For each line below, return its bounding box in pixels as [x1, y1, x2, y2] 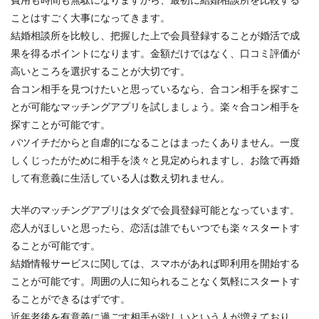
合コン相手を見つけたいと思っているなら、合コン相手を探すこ [11, 83, 300, 95]
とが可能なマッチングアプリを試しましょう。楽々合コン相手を [11, 100, 300, 113]
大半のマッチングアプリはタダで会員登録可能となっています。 [11, 204, 300, 216]
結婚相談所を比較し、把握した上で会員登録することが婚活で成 [11, 29, 300, 41]
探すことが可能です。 [11, 118, 110, 130]
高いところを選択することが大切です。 [11, 65, 190, 77]
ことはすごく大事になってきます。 [11, 11, 170, 23]
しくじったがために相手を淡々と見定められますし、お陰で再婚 [11, 154, 300, 166]
